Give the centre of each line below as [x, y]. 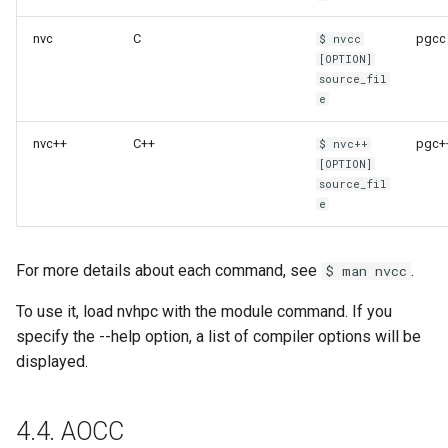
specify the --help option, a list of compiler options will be [218, 337]
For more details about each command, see [168, 271]
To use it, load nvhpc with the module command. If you [204, 312]
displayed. [52, 362]
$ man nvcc [366, 271]
